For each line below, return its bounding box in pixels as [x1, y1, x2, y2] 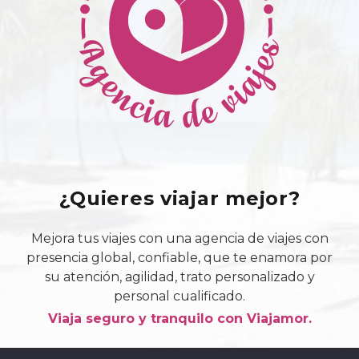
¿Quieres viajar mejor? [58, 186, 301, 210]
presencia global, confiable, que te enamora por [26, 249, 333, 265]
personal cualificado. [114, 288, 245, 304]
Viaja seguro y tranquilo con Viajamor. [47, 310, 312, 326]
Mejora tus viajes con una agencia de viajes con [30, 230, 329, 246]
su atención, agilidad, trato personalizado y [44, 268, 315, 284]
